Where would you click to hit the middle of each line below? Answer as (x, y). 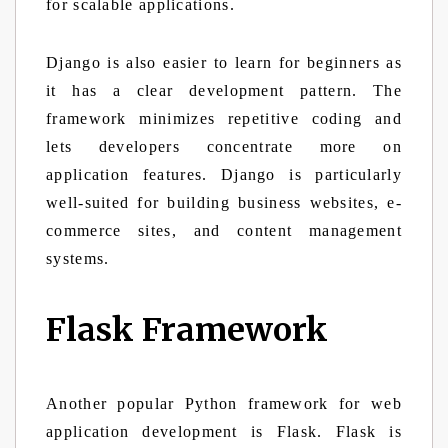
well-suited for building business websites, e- (224, 202)
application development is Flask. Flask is (224, 431)
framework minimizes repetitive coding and (224, 118)
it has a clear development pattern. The (224, 90)
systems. (78, 258)
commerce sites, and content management (224, 230)
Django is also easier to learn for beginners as (224, 62)
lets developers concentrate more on (224, 146)
